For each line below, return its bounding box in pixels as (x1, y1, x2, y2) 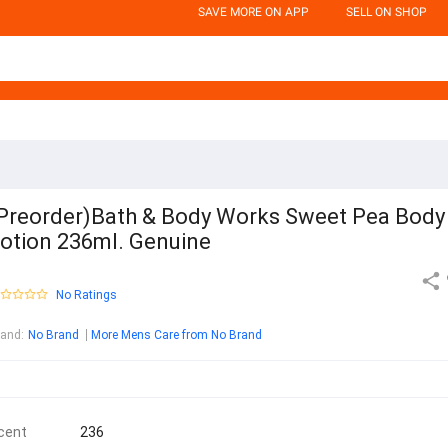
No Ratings (56, 288, 117, 303)
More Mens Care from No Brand (91, 328, 262, 343)
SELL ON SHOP (346, 5, 427, 19)
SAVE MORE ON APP (198, 5, 309, 19)
